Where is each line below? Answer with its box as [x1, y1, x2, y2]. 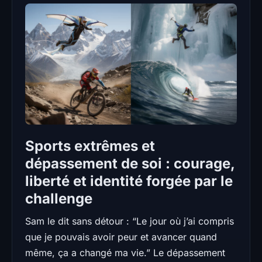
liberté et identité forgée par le [25, 172, 233, 189]
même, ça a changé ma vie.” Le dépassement [25, 246, 225, 258]
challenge [25, 189, 92, 207]
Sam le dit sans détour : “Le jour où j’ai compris [25, 215, 234, 227]
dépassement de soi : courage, [25, 154, 235, 172]
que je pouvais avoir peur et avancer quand [25, 230, 217, 243]
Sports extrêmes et [25, 137, 155, 154]
